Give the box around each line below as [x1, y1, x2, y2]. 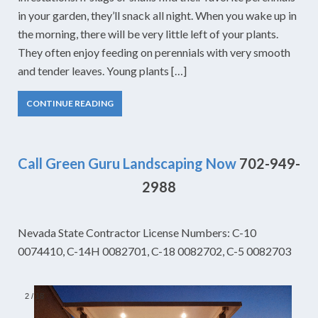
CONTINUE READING [26, 98, 114, 109]
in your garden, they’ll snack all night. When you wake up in [18, 9, 297, 22]
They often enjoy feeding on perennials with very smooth [18, 45, 290, 59]
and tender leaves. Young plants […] [18, 64, 187, 77]
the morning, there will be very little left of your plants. [18, 27, 278, 40]
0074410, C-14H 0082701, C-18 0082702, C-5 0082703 [18, 244, 291, 258]
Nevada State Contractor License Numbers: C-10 [18, 226, 256, 239]
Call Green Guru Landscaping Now [18, 155, 236, 172]
